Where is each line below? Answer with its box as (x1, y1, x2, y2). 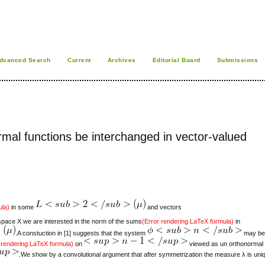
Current (67, 57, 91, 63)
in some (9, 203, 36, 211)
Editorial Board (152, 57, 201, 63)
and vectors (146, 203, 182, 211)
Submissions (216, 57, 258, 63)
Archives (107, 57, 136, 63)
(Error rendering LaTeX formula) (142, 217, 234, 225)
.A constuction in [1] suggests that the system (15, 229, 148, 237)
